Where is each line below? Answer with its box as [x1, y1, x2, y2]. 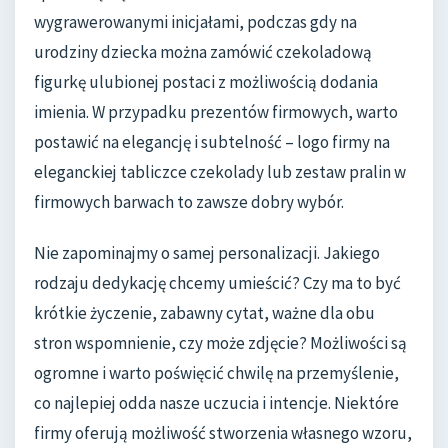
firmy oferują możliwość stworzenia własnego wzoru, [34, 422, 412, 445]
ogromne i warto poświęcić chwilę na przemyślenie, [34, 362, 399, 385]
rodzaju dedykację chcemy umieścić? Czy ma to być [34, 272, 401, 295]
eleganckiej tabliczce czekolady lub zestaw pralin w [34, 160, 406, 183]
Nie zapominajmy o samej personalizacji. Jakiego [34, 242, 380, 265]
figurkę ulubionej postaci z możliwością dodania [34, 70, 378, 93]
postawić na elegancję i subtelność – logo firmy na [34, 130, 390, 153]
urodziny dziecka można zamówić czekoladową [34, 40, 372, 63]
